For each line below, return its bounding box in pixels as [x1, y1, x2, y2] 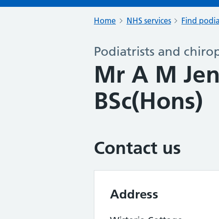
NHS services [126, 16, 171, 25]
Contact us [94, 137, 181, 158]
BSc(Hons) [94, 87, 203, 115]
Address [110, 186, 158, 202]
